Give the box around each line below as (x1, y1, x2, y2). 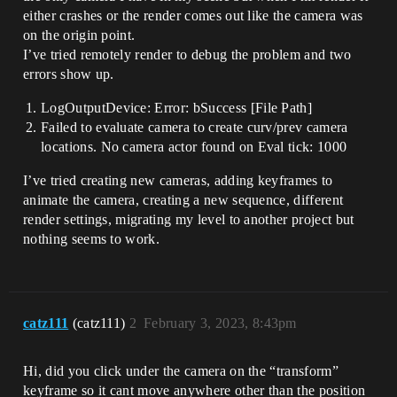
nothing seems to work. (23, 231, 160, 246)
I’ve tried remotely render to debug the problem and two (23, 47, 352, 62)
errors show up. (23, 66, 114, 82)
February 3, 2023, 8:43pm (144, 315, 297, 331)
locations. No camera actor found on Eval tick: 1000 (41, 139, 347, 154)
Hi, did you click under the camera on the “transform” (23, 363, 339, 378)
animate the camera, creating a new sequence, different (23, 192, 344, 207)
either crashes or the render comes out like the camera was (23, 8, 363, 23)
